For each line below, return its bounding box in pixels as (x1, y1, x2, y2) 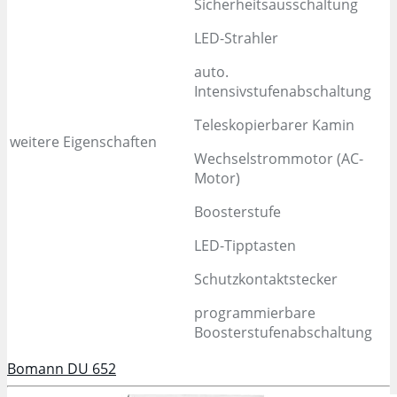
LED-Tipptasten (194, 235, 296, 255)
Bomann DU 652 (7, 358, 116, 378)
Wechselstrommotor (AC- (194, 148, 363, 168)
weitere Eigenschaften (10, 131, 157, 152)
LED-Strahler (194, 27, 278, 48)
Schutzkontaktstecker (194, 269, 338, 289)
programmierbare (194, 302, 315, 323)
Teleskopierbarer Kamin (194, 114, 354, 135)
